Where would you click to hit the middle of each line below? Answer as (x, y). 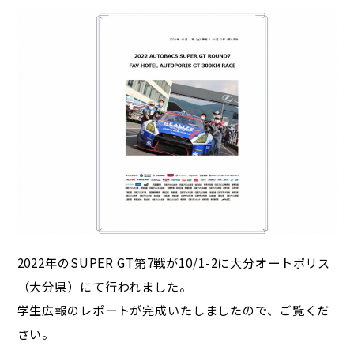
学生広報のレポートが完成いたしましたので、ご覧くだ (173, 310)
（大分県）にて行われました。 (104, 286)
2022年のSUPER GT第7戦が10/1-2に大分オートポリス (174, 263)
